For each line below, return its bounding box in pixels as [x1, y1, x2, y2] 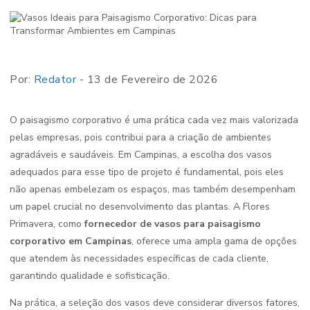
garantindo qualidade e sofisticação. [10, 269, 170, 282]
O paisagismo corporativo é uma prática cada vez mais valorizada [10, 113, 298, 127]
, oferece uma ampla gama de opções [131, 235, 297, 248]
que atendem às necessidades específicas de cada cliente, [10, 252, 268, 265]
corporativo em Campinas [10, 235, 131, 248]
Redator [33, 72, 76, 87]
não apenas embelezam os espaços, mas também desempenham [10, 183, 295, 196]
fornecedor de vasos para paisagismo [84, 217, 261, 230]
